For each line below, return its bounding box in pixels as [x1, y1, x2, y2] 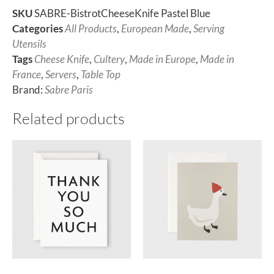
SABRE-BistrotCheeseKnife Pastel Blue [34, 7, 210, 20]
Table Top [81, 68, 120, 81]
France [12, 68, 41, 81]
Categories [12, 22, 63, 35]
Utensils [12, 37, 46, 51]
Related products [12, 109, 125, 128]
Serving [193, 22, 224, 35]
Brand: [12, 83, 45, 97]
